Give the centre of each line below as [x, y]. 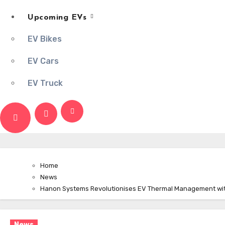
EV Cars [43, 61]
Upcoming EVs [59, 18]
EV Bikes [45, 39]
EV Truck [45, 83]
